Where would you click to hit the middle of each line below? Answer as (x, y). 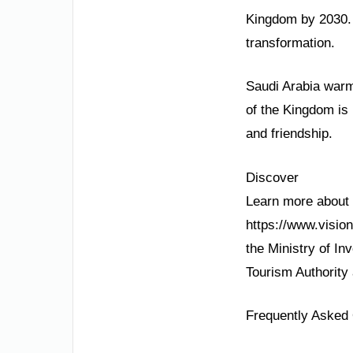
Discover (272, 177)
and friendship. (289, 134)
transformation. (290, 43)
